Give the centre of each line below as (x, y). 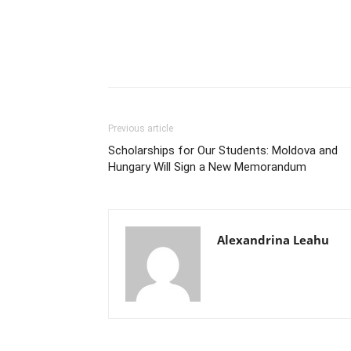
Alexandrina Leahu (273, 239)
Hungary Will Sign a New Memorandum (207, 166)
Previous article (141, 128)
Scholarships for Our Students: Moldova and (223, 150)
